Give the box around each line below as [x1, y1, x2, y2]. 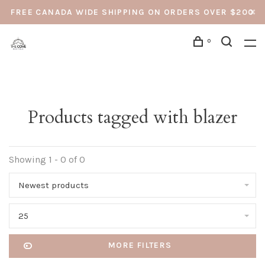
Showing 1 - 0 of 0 [9, 154, 85, 165]
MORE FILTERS [108, 240, 172, 250]
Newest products [18, 180, 89, 190]
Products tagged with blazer [28, 105, 237, 130]
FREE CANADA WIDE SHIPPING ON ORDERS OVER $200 [11, 7, 254, 17]
